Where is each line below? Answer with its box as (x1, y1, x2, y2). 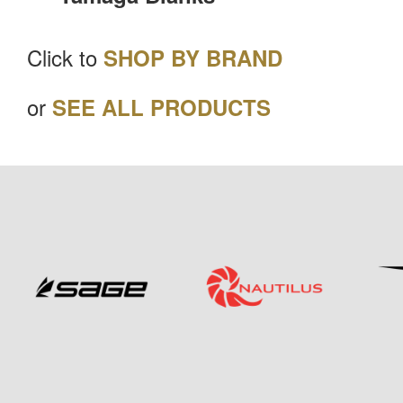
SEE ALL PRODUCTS (52, 92, 271, 123)
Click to (27, 41, 103, 74)
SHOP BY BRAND (103, 42, 282, 74)
